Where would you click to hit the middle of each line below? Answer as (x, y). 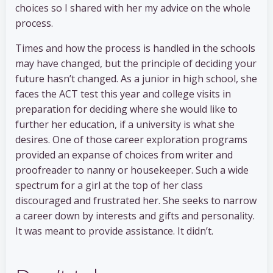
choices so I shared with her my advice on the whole (133, 8)
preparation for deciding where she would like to (126, 109)
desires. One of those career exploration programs (131, 140)
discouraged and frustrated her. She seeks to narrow (136, 201)
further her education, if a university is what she (125, 125)
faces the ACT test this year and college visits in (123, 94)
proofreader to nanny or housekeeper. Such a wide (132, 170)
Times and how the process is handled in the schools (135, 48)
